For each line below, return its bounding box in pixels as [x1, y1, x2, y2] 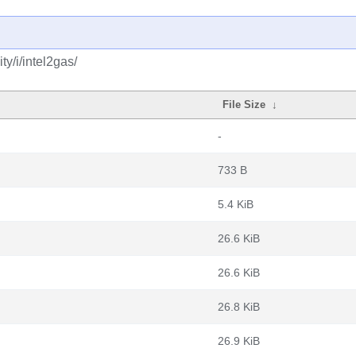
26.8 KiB [218, 300, 260, 313]
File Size [222, 99, 266, 110]
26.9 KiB [218, 335, 260, 347]
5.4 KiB [218, 198, 253, 211]
